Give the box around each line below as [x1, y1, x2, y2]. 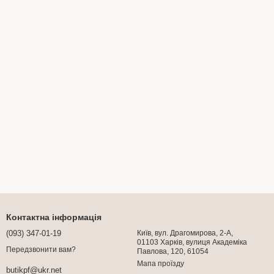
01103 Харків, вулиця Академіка [137, 238, 160, 246]
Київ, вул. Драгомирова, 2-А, [137, 229, 233, 237]
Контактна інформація [6, 212, 102, 222]
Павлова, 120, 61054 [137, 247, 209, 256]
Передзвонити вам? [6, 245, 76, 254]
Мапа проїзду [137, 259, 184, 268]
